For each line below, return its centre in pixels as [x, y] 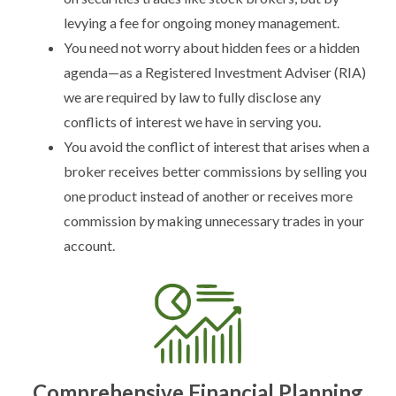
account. [89, 245]
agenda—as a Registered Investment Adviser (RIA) [215, 72]
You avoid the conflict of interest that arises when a [217, 146]
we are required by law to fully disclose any [192, 97]
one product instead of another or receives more [208, 196]
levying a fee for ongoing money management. [202, 23]
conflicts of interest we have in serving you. [192, 122]
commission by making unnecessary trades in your [214, 221]
